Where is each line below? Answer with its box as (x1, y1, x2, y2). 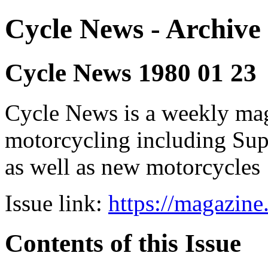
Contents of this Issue (5, 229, 241, 257)
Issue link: (5, 190, 108, 216)
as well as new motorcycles (5, 153, 260, 179)
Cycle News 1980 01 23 (5, 58, 257, 87)
